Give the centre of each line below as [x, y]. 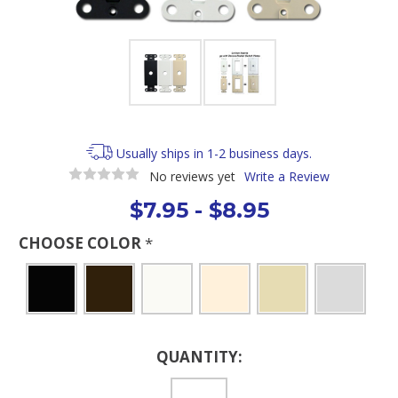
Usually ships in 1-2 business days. [215, 153]
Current [41, 353]
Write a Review [287, 176]
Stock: [37, 370]
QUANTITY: [199, 356]
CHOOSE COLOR [82, 243]
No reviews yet [192, 176]
